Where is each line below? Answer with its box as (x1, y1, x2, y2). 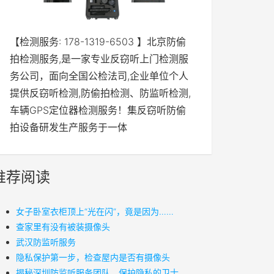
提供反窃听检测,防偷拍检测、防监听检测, (10, 87, 191, 99)
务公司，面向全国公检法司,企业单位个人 (10, 70, 188, 82)
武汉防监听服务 (16, 237, 76, 247)
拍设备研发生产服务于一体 (10, 121, 127, 133)
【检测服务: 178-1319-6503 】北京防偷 (10, 35, 186, 48)
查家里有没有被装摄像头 (16, 221, 110, 232)
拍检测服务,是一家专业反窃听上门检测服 (10, 53, 188, 65)
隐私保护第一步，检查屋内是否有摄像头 (16, 252, 170, 262)
